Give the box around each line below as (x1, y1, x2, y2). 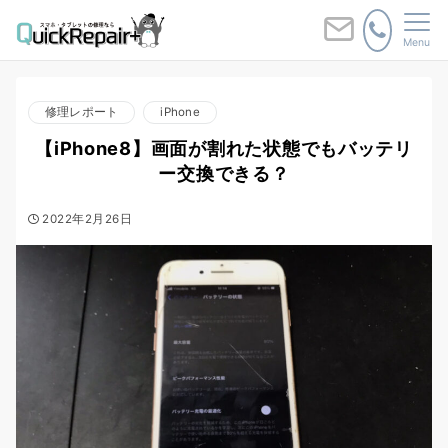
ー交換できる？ (158, 162, 290, 184)
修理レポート (45, 105, 119, 119)
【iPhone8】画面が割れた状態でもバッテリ (35, 137, 413, 159)
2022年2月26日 (42, 212, 133, 226)
